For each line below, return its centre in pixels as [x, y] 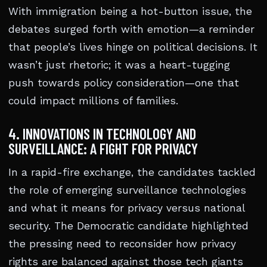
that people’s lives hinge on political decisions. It [133, 47]
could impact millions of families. [93, 101]
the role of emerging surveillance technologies [127, 190]
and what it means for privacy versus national [127, 208]
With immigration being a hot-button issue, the [130, 12]
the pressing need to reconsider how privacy [122, 244]
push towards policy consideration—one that [124, 83]
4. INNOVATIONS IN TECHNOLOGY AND [102, 134]
